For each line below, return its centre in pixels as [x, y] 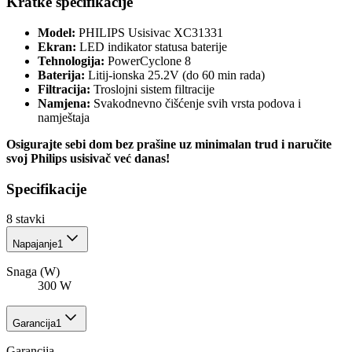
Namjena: [64, 104]
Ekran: [57, 47]
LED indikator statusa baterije [152, 47]
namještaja [64, 118]
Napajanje [35, 244]
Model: [57, 33]
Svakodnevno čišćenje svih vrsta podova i [196, 104]
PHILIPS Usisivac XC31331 [149, 33]
